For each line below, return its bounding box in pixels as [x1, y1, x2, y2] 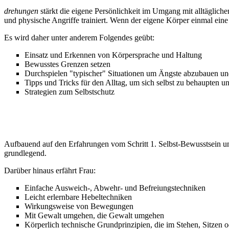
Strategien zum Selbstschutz [25, 87, 114, 96]
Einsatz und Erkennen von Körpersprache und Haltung [25, 50, 202, 59]
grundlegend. [4, 148, 47, 157]
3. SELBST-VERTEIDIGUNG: [4, 122, 114, 131]
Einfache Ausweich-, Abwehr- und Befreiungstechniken [25, 183, 205, 192]
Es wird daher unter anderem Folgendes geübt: [4, 33, 154, 42]
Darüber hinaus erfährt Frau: [4, 166, 96, 175]
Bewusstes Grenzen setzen [25, 59, 110, 68]
